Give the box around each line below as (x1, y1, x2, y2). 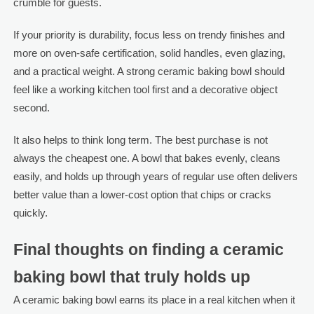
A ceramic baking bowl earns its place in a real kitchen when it (13, 293, 295, 306)
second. (13, 101, 50, 114)
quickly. (13, 206, 48, 219)
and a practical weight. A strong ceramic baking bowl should (13, 64, 285, 77)
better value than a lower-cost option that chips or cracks (13, 188, 271, 200)
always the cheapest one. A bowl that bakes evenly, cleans (13, 151, 280, 164)
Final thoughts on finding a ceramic (13, 240, 284, 259)
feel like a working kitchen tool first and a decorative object (13, 83, 278, 95)
